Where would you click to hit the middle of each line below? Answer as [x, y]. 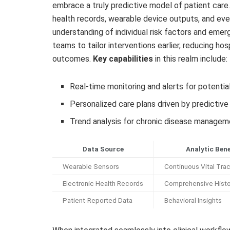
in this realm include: [190, 59]
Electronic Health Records [103, 183]
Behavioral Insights [193, 200]
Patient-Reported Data [98, 200]
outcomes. [73, 59]
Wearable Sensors [91, 166]
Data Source [103, 149]
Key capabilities [123, 59]
